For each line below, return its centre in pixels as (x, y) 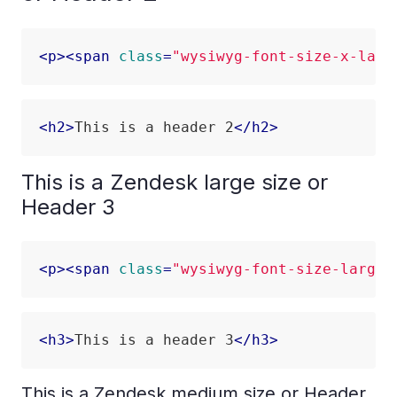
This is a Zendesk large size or (175, 182)
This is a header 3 (154, 340)
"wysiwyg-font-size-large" (283, 269)
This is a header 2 (154, 127)
